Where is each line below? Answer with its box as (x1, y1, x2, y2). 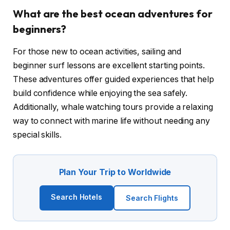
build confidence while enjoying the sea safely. (13, 88, 188, 99)
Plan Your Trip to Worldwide (59, 166, 171, 177)
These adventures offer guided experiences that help (13, 74, 214, 85)
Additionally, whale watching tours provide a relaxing (13, 102, 213, 112)
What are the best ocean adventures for (13, 7, 213, 21)
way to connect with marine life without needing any (13, 116, 210, 126)
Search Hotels (51, 192, 103, 201)
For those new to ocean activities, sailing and (13, 47, 182, 57)
